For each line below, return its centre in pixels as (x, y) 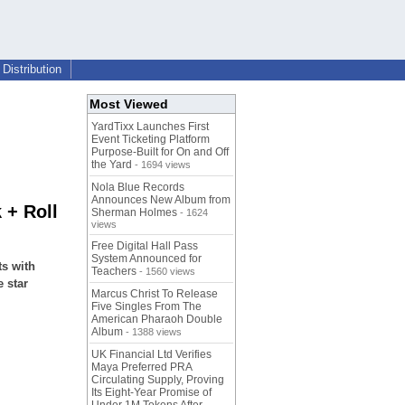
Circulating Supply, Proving (158, 380)
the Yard (112, 165)
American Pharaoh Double (157, 320)
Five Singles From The (146, 307)
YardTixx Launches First (150, 127)
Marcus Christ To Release (155, 294)
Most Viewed (129, 104)
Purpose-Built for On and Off (160, 152)
